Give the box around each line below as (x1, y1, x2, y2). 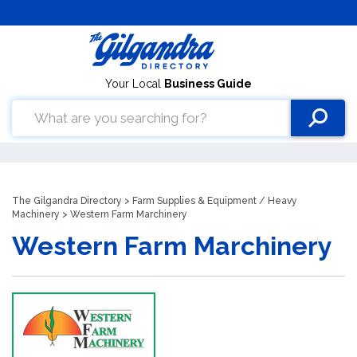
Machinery (12, 209, 60, 220)
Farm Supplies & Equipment (132, 195, 257, 206)
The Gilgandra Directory (12, 195, 122, 206)
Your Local (105, 77, 164, 90)
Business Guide (164, 77, 252, 90)
